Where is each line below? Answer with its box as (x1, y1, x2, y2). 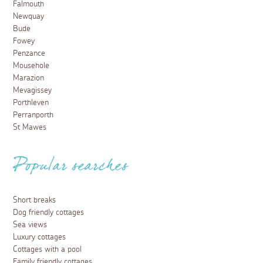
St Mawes (13, 123, 47, 132)
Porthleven (13, 99, 49, 107)
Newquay (13, 12, 45, 21)
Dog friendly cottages (13, 208, 85, 217)
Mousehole (13, 62, 50, 70)
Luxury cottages (13, 233, 66, 242)
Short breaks (13, 196, 56, 205)
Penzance (13, 49, 46, 58)
